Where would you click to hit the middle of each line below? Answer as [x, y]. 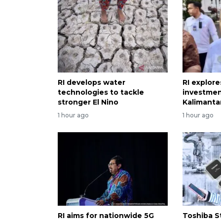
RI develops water [92, 83]
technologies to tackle [101, 92]
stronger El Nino [88, 102]
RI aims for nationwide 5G [106, 215]
